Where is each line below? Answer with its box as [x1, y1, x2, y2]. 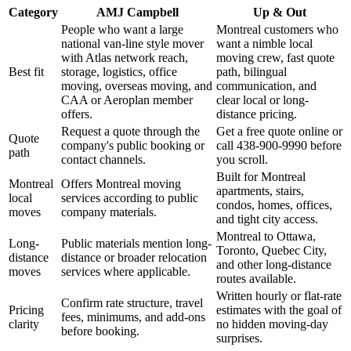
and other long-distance [216, 257, 331, 271]
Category [9, 5, 58, 19]
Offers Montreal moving [61, 176, 181, 190]
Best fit [9, 64, 44, 78]
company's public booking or [61, 138, 204, 152]
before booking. [61, 324, 139, 338]
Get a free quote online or [216, 124, 342, 138]
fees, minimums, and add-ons [61, 309, 205, 324]
